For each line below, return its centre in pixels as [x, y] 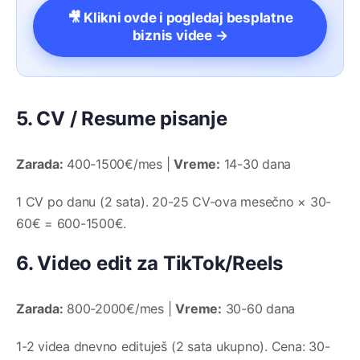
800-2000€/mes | [119, 309]
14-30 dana [256, 164]
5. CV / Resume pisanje [122, 119]
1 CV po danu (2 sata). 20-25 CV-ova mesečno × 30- [174, 202]
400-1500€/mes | [119, 164]
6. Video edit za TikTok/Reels [150, 264]
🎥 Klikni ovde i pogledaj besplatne [180, 18]
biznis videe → [180, 36]
